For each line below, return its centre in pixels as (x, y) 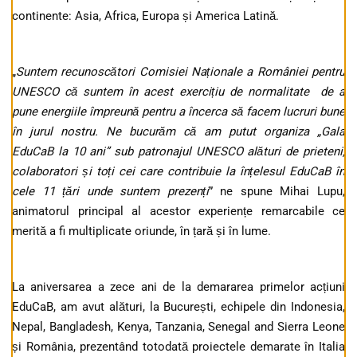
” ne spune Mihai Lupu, (277, 192)
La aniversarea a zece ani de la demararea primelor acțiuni (178, 287)
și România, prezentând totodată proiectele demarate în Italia (178, 347)
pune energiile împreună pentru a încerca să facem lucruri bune (178, 112)
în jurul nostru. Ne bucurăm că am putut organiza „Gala (178, 132)
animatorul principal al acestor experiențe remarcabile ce (178, 212)
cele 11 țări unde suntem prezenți (110, 192)
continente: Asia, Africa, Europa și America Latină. (145, 16)
